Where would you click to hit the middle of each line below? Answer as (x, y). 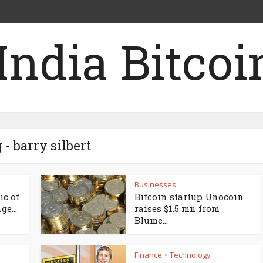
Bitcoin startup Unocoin (189, 197)
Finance (148, 255)
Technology (190, 255)
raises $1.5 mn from (177, 208)
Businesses (155, 184)
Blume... (151, 220)
